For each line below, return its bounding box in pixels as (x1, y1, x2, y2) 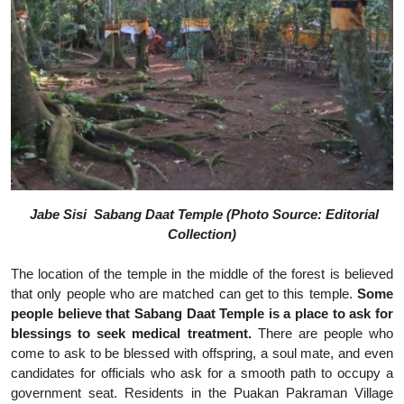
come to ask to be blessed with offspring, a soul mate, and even (11, 344, 393, 361)
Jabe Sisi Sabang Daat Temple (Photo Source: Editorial (29, 206, 379, 222)
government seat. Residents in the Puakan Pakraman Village (11, 384, 393, 400)
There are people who (251, 325, 393, 341)
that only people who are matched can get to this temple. (11, 285, 357, 301)
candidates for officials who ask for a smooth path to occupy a (11, 364, 393, 381)
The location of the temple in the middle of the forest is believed (11, 265, 393, 281)
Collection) (168, 225, 236, 242)
